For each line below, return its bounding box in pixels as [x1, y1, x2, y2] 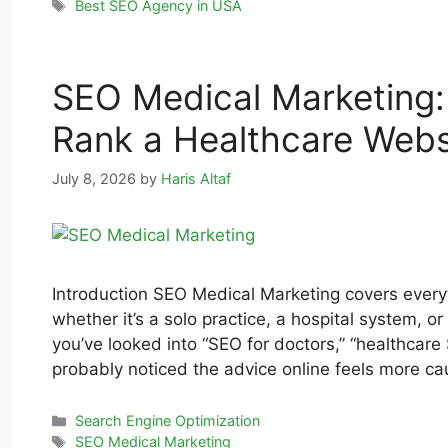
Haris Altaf [161, 169, 231, 187]
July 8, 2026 [52, 169, 136, 187]
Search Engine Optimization [75, 412, 261, 430]
